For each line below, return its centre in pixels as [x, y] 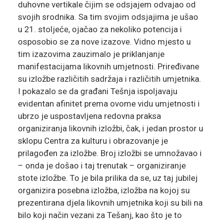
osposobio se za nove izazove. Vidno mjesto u [104, 42]
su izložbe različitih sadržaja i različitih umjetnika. [109, 79]
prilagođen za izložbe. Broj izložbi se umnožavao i [110, 153]
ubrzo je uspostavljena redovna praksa [89, 116]
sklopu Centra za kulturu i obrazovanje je [93, 141]
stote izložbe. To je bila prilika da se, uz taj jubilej [108, 178]
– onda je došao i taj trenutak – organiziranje [102, 166]
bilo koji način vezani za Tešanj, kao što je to [100, 215]
